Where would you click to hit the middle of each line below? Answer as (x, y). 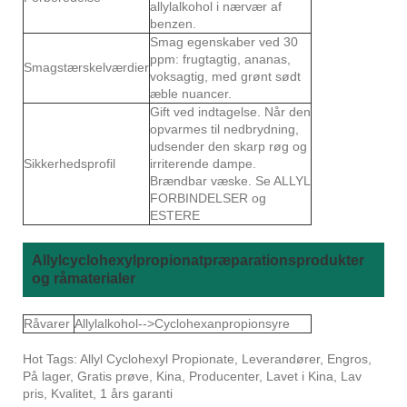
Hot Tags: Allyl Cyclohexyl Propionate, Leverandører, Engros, (197, 358)
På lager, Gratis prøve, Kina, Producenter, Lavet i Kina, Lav (192, 376)
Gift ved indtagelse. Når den (230, 111)
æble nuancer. (191, 93)
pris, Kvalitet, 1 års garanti (98, 393)
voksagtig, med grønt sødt (225, 76)
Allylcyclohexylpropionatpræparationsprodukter (198, 260)
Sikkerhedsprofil (69, 163)
